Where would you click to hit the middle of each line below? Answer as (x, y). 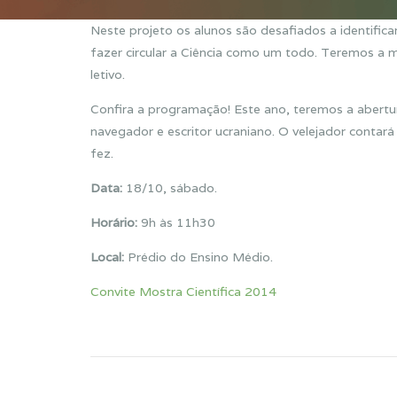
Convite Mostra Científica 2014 (183, 292)
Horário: (114, 222)
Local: (107, 257)
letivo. (108, 74)
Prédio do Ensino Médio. (198, 257)
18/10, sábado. (170, 188)
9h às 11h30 (176, 222)
